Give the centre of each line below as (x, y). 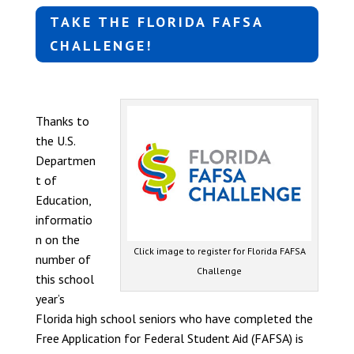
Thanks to (62, 121)
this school (64, 279)
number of (63, 259)
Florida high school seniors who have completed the (174, 318)
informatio (64, 219)
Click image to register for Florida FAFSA (219, 251)
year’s (50, 298)
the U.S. (55, 140)
